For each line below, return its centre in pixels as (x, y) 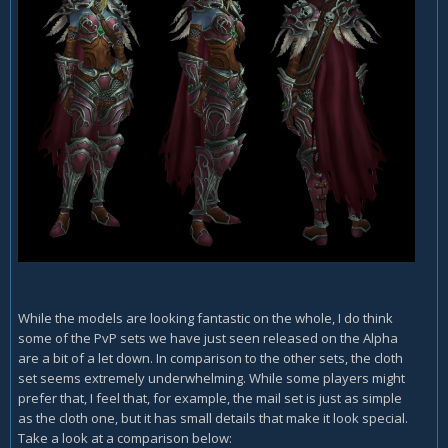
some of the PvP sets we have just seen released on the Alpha (208, 338)
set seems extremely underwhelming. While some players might (211, 378)
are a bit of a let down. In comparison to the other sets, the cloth (210, 358)
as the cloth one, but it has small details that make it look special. (213, 418)
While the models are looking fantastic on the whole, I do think (205, 318)
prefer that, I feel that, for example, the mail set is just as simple (210, 398)
